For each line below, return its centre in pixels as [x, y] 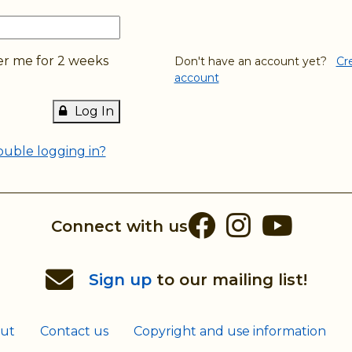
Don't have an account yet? [255, 61]
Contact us [74, 331]
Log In [94, 111]
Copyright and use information [230, 331]
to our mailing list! [229, 279]
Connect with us [119, 226]
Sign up [120, 279]
